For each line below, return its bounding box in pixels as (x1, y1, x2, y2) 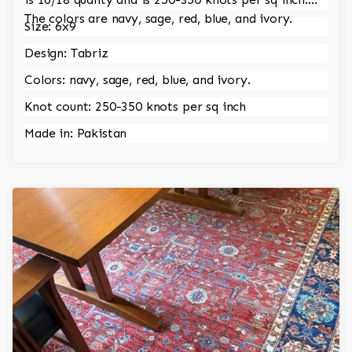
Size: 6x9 (24, 19, 76, 35)
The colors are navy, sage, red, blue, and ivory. (24, 11, 293, 27)
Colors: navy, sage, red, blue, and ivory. (24, 72, 251, 88)
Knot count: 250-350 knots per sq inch (24, 99, 247, 115)
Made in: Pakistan (24, 126, 127, 141)
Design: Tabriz (24, 46, 108, 61)
